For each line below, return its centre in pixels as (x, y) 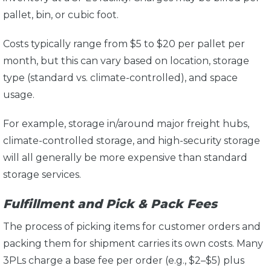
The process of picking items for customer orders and (132, 226)
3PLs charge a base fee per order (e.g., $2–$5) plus (124, 260)
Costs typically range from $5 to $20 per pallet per (124, 44)
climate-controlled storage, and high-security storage (132, 140)
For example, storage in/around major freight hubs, (126, 123)
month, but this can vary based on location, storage (126, 60)
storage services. (44, 174)
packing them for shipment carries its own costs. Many (133, 243)
